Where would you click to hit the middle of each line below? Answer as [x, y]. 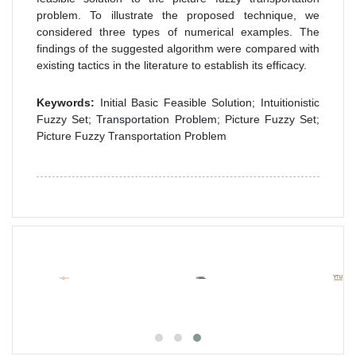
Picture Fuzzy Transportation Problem [132, 135]
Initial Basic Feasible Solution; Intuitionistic [207, 102]
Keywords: [66, 102]
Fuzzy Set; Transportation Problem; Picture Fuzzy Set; [178, 119]
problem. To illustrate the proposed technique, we [178, 15]
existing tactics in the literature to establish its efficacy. [172, 65]
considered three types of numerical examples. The [178, 31]
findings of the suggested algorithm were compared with [178, 48]
